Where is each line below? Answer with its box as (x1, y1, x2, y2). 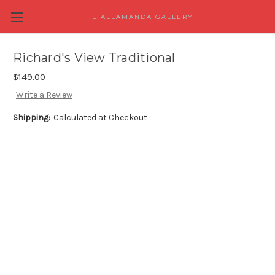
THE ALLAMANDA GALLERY (81, 13, 193, 21)
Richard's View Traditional (13, 50, 176, 66)
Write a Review (15, 90, 72, 101)
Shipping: (13, 112, 50, 123)
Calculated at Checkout (53, 112, 147, 123)
